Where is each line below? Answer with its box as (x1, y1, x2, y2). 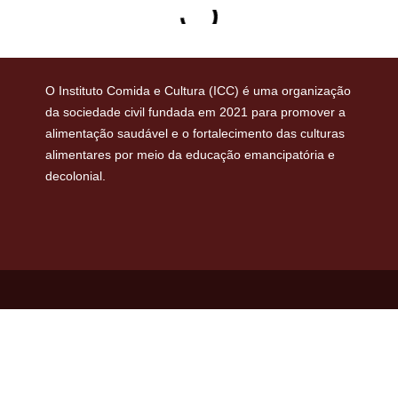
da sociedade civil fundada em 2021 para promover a (44, 105, 346, 120)
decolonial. (44, 169, 106, 184)
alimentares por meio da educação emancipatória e (44, 147, 335, 163)
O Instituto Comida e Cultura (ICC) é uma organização (44, 84, 351, 99)
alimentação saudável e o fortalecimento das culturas (44, 126, 345, 141)
